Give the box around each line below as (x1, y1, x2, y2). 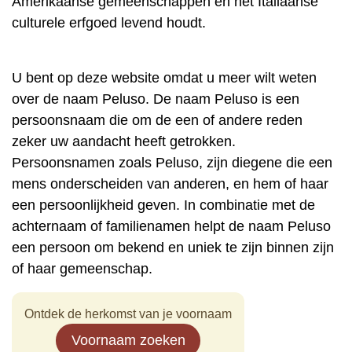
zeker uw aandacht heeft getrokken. (12, 134, 236, 149)
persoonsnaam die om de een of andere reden (12, 112, 302, 128)
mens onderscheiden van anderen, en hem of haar (12, 176, 328, 192)
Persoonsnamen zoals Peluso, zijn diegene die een (12, 155, 332, 170)
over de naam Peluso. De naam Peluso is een (12, 91, 299, 107)
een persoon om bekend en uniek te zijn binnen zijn (12, 240, 334, 255)
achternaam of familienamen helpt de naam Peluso (12, 218, 331, 234)
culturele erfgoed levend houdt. (12, 15, 206, 31)
